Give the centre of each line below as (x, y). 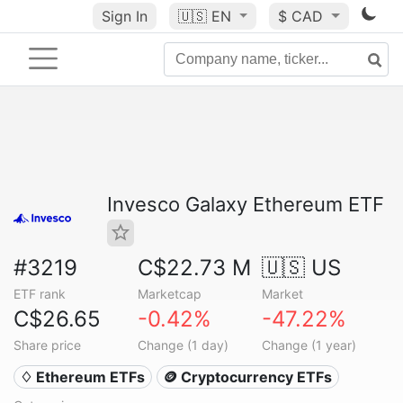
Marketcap (169, 294)
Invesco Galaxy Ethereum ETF (246, 204)
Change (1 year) (309, 345)
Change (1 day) (183, 345)
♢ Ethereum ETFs (83, 377)
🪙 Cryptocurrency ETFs (248, 377)
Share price (47, 345)
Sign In (124, 16)
